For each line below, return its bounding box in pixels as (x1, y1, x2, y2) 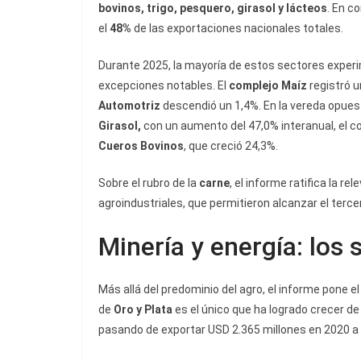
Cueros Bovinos (98, 139, 184, 153)
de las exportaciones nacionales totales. (131, 22, 343, 35)
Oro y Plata (111, 303, 172, 317)
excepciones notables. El (98, 79, 229, 93)
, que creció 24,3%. (184, 139, 278, 153)
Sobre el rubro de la (98, 176, 199, 190)
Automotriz (98, 99, 160, 113)
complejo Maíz (229, 79, 307, 93)
